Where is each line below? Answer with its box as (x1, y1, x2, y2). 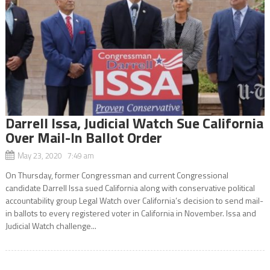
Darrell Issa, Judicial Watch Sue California (5, 111, 263, 134)
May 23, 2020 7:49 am (17, 149, 94, 162)
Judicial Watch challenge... (5, 219, 96, 232)
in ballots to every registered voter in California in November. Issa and (5, 206, 256, 219)
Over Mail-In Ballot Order (5, 126, 162, 148)
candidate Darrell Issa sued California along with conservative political (5, 181, 255, 194)
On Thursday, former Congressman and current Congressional (5, 168, 228, 181)
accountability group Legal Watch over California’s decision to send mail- (5, 193, 263, 207)
